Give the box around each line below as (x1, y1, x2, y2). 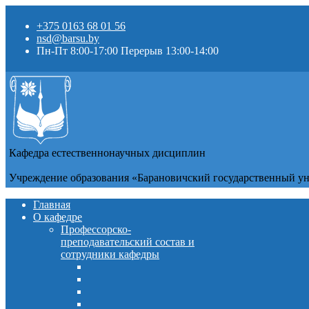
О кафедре (33, 211, 82, 223)
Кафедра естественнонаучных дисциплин (9, 147, 206, 159)
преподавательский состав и (61, 236, 195, 248)
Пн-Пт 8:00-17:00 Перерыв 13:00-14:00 (37, 45, 219, 57)
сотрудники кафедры (61, 248, 159, 260)
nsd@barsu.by (37, 32, 99, 44)
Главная (33, 199, 70, 210)
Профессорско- (61, 223, 131, 235)
